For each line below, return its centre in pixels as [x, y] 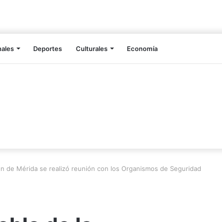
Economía [142, 49]
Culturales [92, 49]
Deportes [48, 49]
